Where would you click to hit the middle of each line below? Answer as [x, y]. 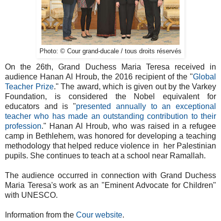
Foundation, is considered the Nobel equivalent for [110, 96]
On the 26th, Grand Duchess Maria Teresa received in [110, 67]
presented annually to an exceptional [146, 106]
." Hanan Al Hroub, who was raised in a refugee [129, 126]
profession [23, 126]
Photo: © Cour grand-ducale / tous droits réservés [110, 51]
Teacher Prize [29, 86]
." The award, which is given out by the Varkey [135, 86]
